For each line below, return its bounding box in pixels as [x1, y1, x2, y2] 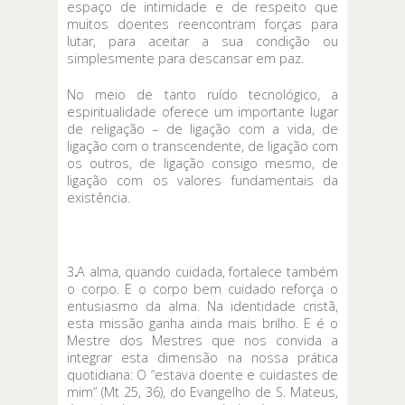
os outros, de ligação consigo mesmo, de [67, 155, 338, 173]
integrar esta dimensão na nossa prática [67, 348, 338, 366]
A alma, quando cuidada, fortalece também [77, 262, 338, 280]
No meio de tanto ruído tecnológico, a [67, 86, 338, 104]
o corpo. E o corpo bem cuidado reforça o [67, 279, 338, 297]
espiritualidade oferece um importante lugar [67, 103, 338, 121]
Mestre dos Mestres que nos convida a [67, 331, 338, 349]
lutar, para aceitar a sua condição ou [67, 32, 338, 50]
